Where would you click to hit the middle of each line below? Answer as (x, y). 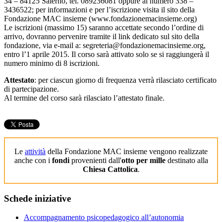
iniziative (52, 198)
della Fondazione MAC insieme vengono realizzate (127, 151)
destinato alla (187, 160)
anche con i (33, 160)
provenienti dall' (95, 160)
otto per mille (143, 160)
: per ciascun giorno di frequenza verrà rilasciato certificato (125, 80)
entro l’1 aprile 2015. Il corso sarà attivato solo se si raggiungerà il (107, 54)
